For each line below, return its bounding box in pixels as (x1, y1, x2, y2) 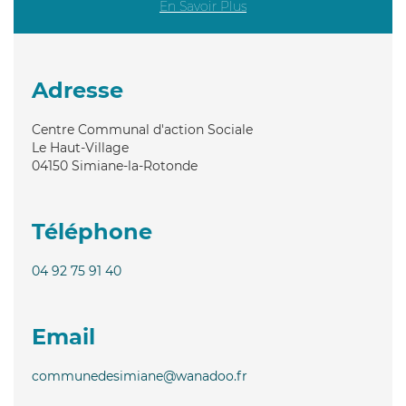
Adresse (32, 76, 123, 103)
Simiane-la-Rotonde (72, 157, 198, 174)
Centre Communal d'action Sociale (32, 121, 253, 138)
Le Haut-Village (32, 139, 129, 156)
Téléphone (32, 217, 152, 245)
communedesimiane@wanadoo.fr (32, 367, 247, 384)
